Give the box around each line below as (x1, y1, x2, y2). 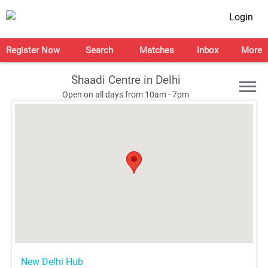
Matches (139, 45, 174, 56)
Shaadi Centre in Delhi (71, 73, 181, 87)
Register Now (6, 45, 60, 56)
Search (86, 45, 114, 56)
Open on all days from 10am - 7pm (62, 90, 189, 100)
